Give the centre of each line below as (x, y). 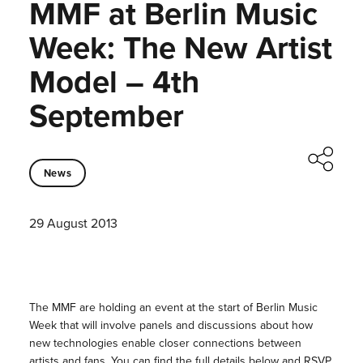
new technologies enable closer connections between (165, 344)
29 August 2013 (73, 224)
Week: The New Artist (180, 48)
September (106, 116)
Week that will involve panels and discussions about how (171, 326)
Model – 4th (114, 82)
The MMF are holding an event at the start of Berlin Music (173, 308)
